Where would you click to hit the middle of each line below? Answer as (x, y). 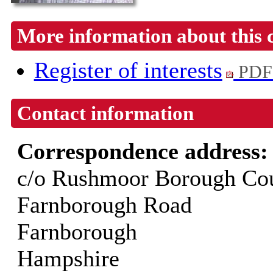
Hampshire (68, 259)
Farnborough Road (104, 205)
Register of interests (128, 70)
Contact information (105, 113)
